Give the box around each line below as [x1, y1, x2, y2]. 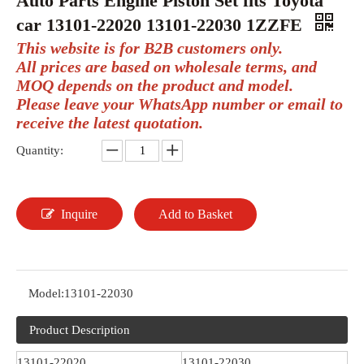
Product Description [29, 323, 130, 336]
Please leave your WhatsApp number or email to [16, 95, 343, 113]
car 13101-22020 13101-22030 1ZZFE [16, 15, 307, 35]
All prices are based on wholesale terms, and [16, 58, 317, 76]
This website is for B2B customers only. [16, 39, 283, 57]
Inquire [61, 207, 97, 221]
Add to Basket [158, 207, 232, 221]
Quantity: [16, 144, 63, 157]
